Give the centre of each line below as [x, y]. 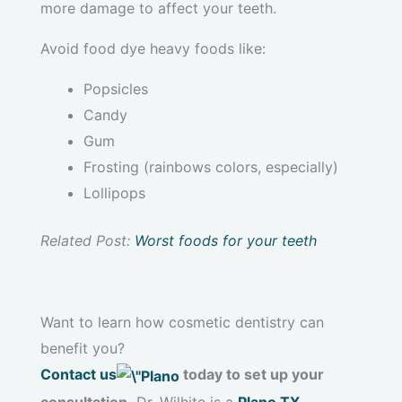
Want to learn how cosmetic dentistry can [182, 323]
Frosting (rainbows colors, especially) [211, 167]
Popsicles [116, 89]
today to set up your [252, 375]
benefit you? [83, 349]
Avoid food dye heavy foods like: [153, 49]
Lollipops [114, 193]
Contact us [79, 375]
